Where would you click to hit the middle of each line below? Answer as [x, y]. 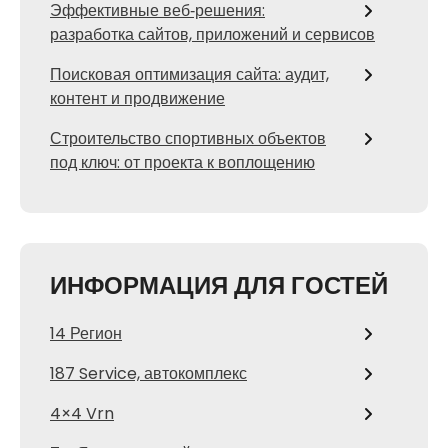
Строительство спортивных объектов [188, 138]
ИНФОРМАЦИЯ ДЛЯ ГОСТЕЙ [219, 285]
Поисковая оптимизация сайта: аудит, [189, 74]
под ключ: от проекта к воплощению [182, 162]
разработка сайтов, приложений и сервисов [212, 34]
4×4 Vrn [82, 413]
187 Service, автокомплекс [148, 373]
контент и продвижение [137, 98]
